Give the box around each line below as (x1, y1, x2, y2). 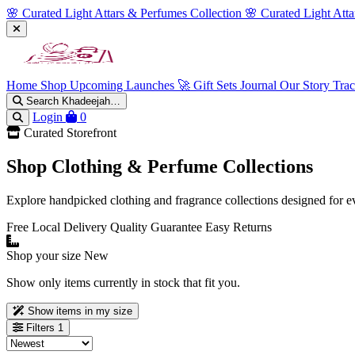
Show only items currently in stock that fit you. (6, 275, 240, 289)
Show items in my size (28, 304, 132, 317)
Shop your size (6, 248, 84, 262)
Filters (26, 321, 58, 334)
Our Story (280, 78, 333, 92)
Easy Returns (205, 219, 272, 234)
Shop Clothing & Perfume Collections (6, 155, 313, 177)
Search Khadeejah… (26, 95, 120, 107)
